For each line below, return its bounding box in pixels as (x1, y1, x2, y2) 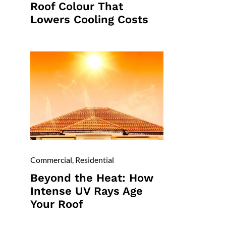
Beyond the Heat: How (30, 172, 153, 185)
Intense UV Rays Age (30, 185, 143, 198)
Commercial (30, 155, 72, 165)
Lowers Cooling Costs (30, 13, 148, 26)
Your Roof (30, 198, 83, 211)
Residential (75, 155, 114, 165)
